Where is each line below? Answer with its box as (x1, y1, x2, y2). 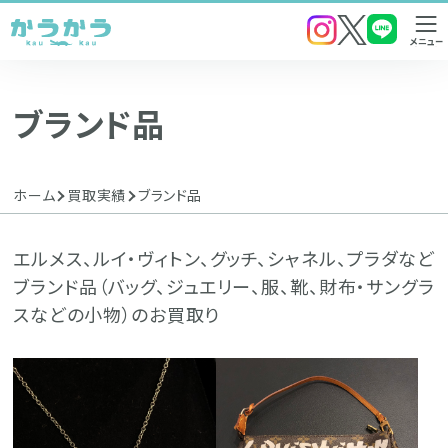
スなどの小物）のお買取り (13, 301, 221, 327)
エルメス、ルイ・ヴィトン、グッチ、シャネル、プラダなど (13, 245, 435, 271)
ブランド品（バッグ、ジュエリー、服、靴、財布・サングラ (13, 273, 435, 299)
